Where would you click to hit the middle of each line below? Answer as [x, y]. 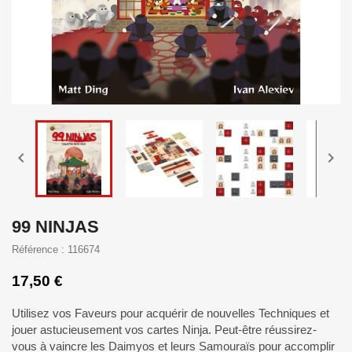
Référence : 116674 [56, 249]
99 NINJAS [55, 227]
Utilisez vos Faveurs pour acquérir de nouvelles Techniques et [170, 313]
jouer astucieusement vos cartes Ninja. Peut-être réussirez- [164, 330]
